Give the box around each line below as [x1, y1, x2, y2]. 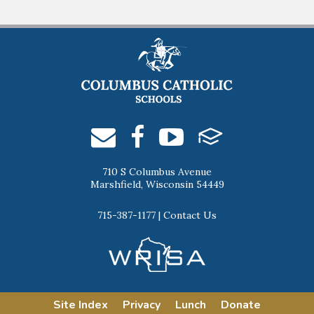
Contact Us [163, 209, 217, 222]
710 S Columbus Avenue [102, 165, 212, 179]
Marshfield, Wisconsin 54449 [90, 178, 224, 191]
